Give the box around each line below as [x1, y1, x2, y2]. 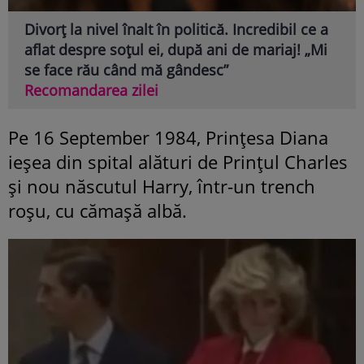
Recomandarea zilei [24, 80, 158, 101]
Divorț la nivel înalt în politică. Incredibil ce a [24, 19, 328, 40]
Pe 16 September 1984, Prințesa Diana [8, 125, 328, 150]
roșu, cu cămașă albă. [8, 198, 187, 223]
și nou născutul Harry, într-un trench [8, 174, 315, 199]
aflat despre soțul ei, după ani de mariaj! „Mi [24, 40, 327, 60]
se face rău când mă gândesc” [24, 60, 228, 80]
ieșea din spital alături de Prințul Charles [8, 149, 348, 175]
